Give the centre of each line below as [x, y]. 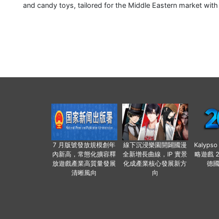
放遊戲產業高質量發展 [84, 164]
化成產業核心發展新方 [155, 164]
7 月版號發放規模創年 [84, 145]
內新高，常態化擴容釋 [84, 154]
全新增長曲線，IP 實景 [155, 154]
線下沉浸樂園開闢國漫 [155, 145]
